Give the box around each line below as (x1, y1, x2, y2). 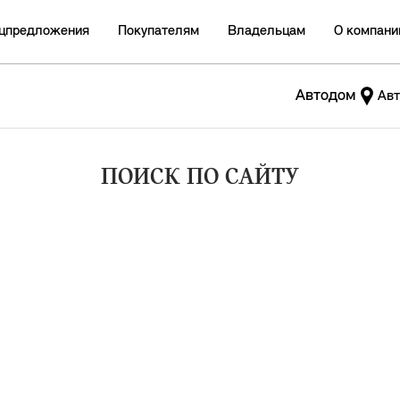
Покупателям (118, 24, 199, 38)
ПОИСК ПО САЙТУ (101, 166, 299, 190)
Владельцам (228, 24, 305, 38)
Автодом (296, 87, 356, 104)
